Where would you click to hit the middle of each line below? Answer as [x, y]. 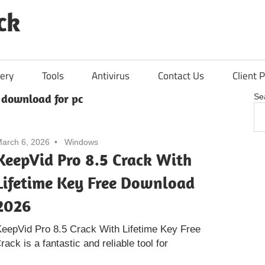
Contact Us [181, 75]
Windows [81, 142]
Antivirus [111, 75]
